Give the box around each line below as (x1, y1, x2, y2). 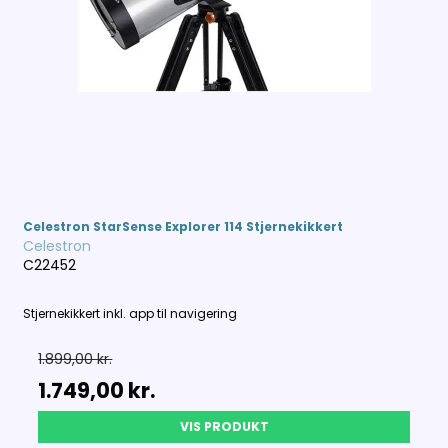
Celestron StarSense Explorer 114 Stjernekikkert (23, 218, 344, 236)
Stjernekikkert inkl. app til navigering (23, 305, 238, 323)
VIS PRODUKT (179, 418, 269, 436)
